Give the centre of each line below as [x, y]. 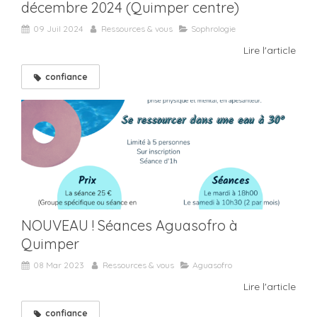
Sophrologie [213, 28]
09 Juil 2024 [58, 28]
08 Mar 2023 [59, 265]
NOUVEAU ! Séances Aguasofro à [129, 225]
